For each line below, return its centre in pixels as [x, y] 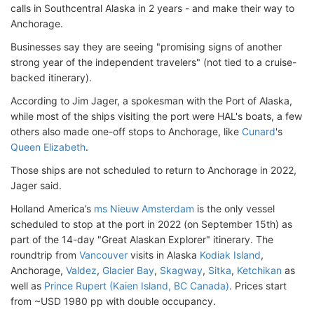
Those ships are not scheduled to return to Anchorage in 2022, [153, 170]
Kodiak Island [230, 255]
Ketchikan [259, 270]
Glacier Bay [128, 270]
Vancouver [103, 255]
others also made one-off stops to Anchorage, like [126, 131]
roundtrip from [45, 255]
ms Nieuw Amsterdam [144, 209]
